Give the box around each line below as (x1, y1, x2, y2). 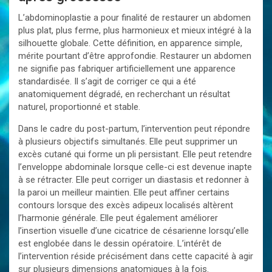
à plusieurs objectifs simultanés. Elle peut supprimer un (18, 136, 237, 147)
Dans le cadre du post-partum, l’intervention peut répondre (18, 123, 250, 134)
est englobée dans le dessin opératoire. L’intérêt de (18, 238, 222, 249)
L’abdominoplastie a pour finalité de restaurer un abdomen (18, 12, 251, 23)
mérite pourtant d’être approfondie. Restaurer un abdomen (18, 50, 251, 61)
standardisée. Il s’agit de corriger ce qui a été (18, 76, 196, 87)
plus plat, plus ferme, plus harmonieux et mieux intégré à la (18, 25, 251, 36)
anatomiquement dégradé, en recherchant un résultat (18, 89, 230, 100)
